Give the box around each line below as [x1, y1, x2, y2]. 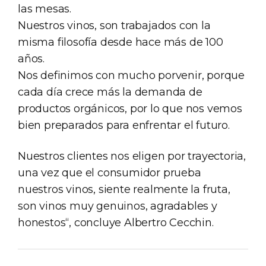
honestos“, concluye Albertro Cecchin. [18, 216, 214, 229]
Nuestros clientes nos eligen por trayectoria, [18, 149, 246, 163]
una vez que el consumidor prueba [18, 166, 201, 179]
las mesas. [18, 2, 72, 15]
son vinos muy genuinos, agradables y [18, 199, 217, 213]
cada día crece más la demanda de [18, 85, 202, 99]
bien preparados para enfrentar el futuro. [18, 118, 230, 132]
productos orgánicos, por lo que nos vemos [18, 102, 242, 115]
